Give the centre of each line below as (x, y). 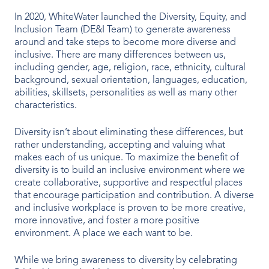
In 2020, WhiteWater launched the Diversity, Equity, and (130, 17)
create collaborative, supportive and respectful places (128, 183)
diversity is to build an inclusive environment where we (130, 170)
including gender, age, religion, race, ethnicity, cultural (130, 68)
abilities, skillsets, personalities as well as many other (126, 93)
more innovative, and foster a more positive (107, 221)
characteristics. (48, 105)
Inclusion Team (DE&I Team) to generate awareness (122, 30)
